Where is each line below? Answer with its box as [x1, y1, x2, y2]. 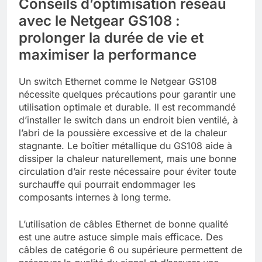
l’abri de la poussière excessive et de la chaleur [19, 126, 227, 139]
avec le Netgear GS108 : [19, 12, 180, 29]
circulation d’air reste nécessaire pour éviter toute [19, 165, 236, 177]
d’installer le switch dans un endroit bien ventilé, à [19, 113, 238, 126]
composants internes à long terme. [19, 191, 171, 203]
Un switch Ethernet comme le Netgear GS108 [19, 75, 217, 87]
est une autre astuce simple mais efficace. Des [19, 230, 223, 243]
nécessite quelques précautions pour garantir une [19, 88, 236, 100]
